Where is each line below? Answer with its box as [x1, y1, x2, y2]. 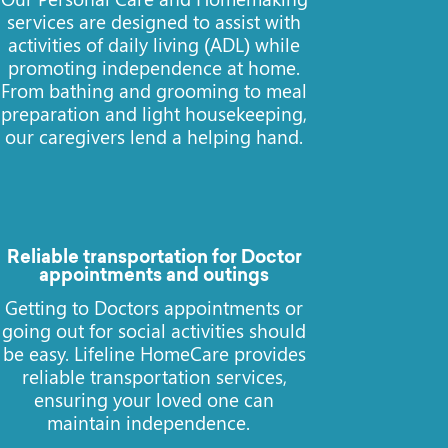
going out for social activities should [2, 317, 307, 344]
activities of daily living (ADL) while [8, 30, 301, 57]
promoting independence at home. [8, 53, 301, 80]
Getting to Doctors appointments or [5, 294, 304, 321]
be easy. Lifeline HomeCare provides [2, 340, 306, 367]
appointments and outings [39, 268, 270, 287]
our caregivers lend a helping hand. [5, 122, 304, 149]
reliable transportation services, [21, 363, 287, 390]
